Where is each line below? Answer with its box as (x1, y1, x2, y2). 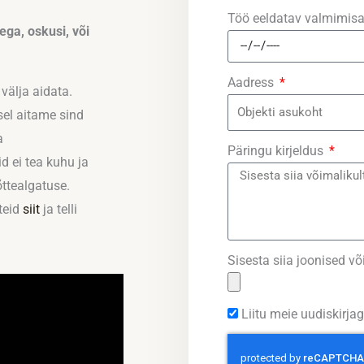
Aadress (227, 74, 277, 90)
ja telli (40, 201, 77, 218)
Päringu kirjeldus (227, 143, 327, 159)
